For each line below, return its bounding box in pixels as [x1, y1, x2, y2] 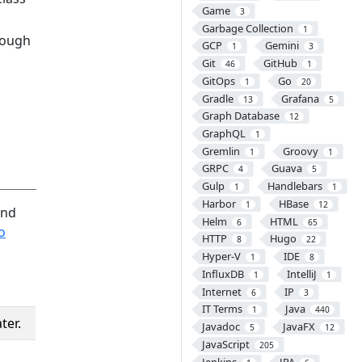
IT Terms [201, 301, 242, 317]
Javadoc [201, 319, 240, 335]
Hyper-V [201, 249, 241, 264]
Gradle [201, 90, 234, 106]
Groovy [282, 143, 318, 158]
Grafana [280, 90, 319, 106]
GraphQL [201, 125, 246, 141]
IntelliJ [286, 266, 317, 281]
